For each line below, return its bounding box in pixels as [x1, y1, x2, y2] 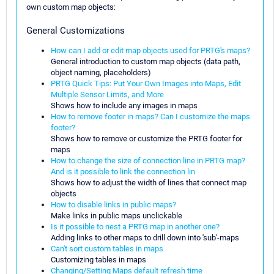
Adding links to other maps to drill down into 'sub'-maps [51, 232, 239, 242]
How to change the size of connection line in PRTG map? [51, 155, 245, 165]
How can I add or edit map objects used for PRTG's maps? [51, 45, 250, 55]
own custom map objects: [26, 2, 116, 12]
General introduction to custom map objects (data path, [51, 56, 240, 66]
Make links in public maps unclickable [51, 210, 182, 220]
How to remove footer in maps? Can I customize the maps [51, 111, 250, 121]
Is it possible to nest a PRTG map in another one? [51, 221, 220, 231]
